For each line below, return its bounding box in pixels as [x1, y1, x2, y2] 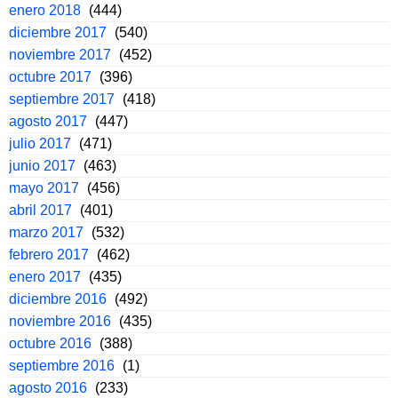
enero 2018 [9, 3, 81, 19]
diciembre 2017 [9, 25, 107, 41]
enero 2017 [9, 269, 81, 285]
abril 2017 [9, 203, 72, 219]
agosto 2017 [9, 114, 87, 130]
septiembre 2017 [9, 92, 115, 107]
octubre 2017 [9, 69, 92, 85]
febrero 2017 [9, 247, 89, 263]
